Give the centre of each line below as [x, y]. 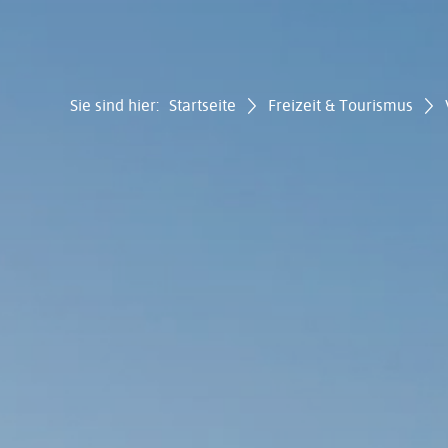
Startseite [202, 104]
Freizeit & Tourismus [340, 104]
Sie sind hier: [114, 104]
